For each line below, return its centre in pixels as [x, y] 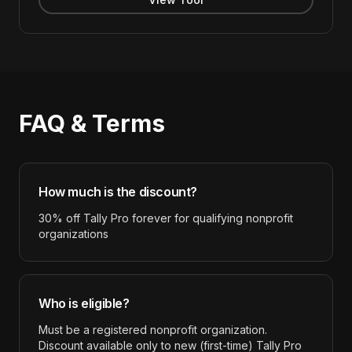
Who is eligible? [84, 303]
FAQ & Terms [92, 123]
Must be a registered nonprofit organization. [153, 330]
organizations [73, 234]
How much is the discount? [118, 192]
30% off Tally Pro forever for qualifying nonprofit [166, 218]
